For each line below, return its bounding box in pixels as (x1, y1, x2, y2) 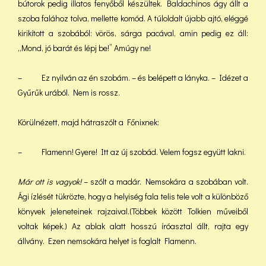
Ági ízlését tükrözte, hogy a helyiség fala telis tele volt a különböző (18, 191, 248, 202)
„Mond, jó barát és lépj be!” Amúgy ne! (18, 42, 151, 53)
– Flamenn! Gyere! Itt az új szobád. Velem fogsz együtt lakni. (18, 146, 246, 157)
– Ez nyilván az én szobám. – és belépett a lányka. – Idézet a (18, 72, 248, 83)
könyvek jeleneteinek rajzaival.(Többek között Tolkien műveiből (18, 205, 248, 217)
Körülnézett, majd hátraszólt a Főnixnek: (18, 116, 159, 128)
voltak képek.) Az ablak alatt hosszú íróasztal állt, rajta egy (18, 220, 248, 232)
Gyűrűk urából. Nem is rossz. (18, 87, 120, 98)
